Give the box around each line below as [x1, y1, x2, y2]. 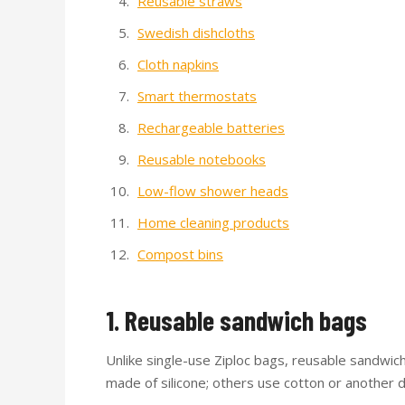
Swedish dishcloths [137, 23, 255, 42]
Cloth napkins [137, 54, 219, 73]
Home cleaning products [137, 212, 289, 231]
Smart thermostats [137, 86, 257, 105]
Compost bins [137, 244, 223, 263]
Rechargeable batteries [137, 118, 285, 137]
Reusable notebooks [137, 149, 266, 168]
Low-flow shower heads [137, 181, 288, 200]
